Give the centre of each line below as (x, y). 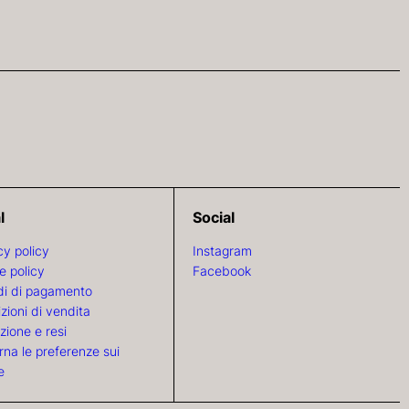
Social (213, 217)
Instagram (222, 250)
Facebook (221, 270)
